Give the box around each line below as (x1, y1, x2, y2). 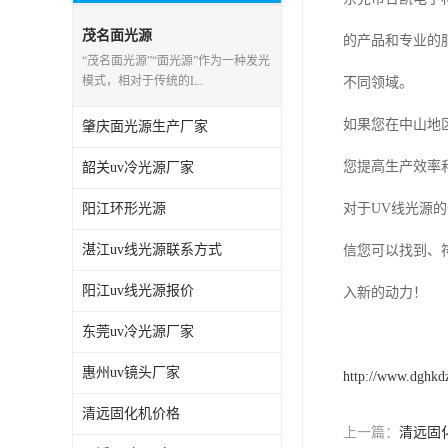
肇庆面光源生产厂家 (82, 119, 208, 134)
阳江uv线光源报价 (82, 283, 194, 298)
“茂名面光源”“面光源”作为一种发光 (82, 54, 270, 68)
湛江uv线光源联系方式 (82, 242, 222, 257)
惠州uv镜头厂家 (82, 365, 180, 380)
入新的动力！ (343, 285, 427, 300)
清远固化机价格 (82, 406, 180, 421)
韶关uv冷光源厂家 (82, 160, 194, 175)
